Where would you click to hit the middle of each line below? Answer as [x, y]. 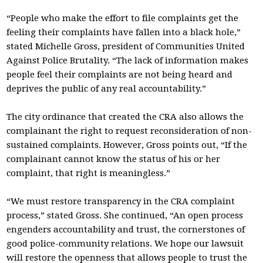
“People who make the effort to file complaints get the [123, 18]
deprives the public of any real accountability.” [107, 89]
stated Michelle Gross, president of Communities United [126, 46]
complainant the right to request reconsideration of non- [129, 131]
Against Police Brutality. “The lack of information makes [128, 60]
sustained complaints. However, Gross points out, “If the [127, 145]
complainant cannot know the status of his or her [114, 159]
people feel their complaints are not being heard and [120, 75]
